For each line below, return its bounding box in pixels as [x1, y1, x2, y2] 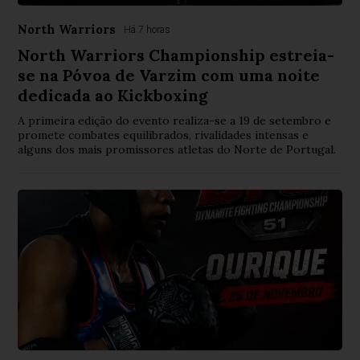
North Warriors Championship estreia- [18, 45, 335, 66]
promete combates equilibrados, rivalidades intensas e [18, 128, 309, 143]
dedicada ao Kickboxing [18, 85, 209, 106]
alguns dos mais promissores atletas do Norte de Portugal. [18, 142, 337, 157]
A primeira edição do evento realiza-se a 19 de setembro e [18, 113, 332, 129]
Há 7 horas [124, 24, 171, 36]
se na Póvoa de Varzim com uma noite [18, 65, 321, 86]
